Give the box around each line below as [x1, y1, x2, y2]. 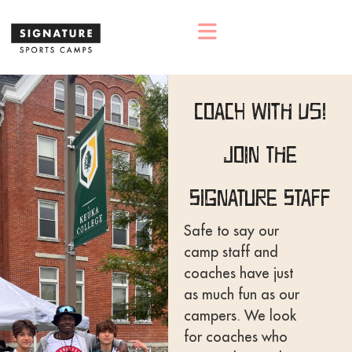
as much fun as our [183, 285, 299, 303]
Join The [222, 143, 297, 167]
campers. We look [183, 306, 296, 324]
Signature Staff [189, 186, 331, 211]
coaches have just [183, 264, 293, 282]
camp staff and [183, 243, 278, 261]
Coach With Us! [193, 100, 326, 124]
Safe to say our [183, 222, 279, 240]
